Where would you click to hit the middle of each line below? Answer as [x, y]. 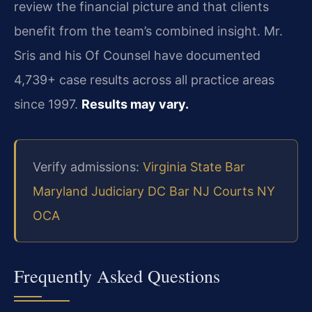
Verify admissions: [88, 166]
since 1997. [48, 104]
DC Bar [169, 191]
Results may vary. [135, 104]
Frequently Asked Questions [117, 275]
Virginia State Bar [194, 166]
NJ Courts [223, 191]
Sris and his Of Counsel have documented [137, 56]
